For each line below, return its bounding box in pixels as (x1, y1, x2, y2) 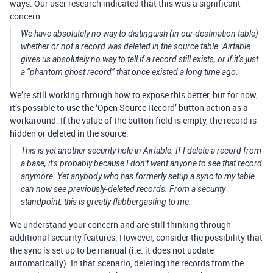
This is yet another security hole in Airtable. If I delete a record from (21, 146, 261, 155)
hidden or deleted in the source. (10, 127, 129, 139)
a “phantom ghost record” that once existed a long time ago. (21, 67, 238, 77)
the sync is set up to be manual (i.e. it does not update (10, 244, 214, 256)
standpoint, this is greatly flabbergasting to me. (21, 197, 191, 207)
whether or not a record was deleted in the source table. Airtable (21, 41, 250, 51)
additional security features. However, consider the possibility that (10, 232, 263, 243)
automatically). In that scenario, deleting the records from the (10, 257, 244, 269)
